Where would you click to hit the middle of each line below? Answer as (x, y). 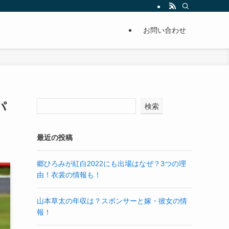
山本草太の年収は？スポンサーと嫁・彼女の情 (112, 201)
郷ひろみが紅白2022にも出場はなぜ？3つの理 (111, 164)
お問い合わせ (165, 30)
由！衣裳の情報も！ (69, 175)
